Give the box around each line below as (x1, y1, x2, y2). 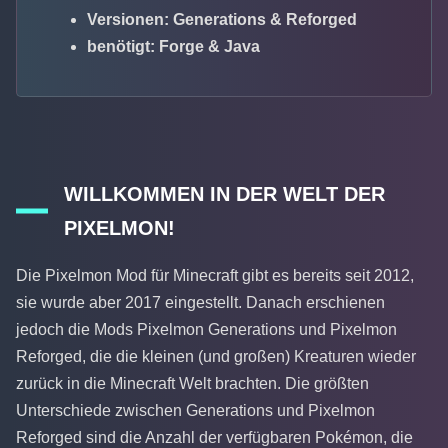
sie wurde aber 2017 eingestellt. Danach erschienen (16, 293, 385, 311)
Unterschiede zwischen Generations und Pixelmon (16, 401, 375, 419)
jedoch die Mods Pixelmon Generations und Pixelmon (16, 320, 397, 338)
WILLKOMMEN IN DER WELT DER (64, 183, 385, 206)
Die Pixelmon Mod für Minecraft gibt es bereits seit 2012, (16, 266, 414, 284)
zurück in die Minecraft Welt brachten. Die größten (16, 374, 369, 392)
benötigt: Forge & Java (87, 38, 260, 56)
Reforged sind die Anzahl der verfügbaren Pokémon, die (16, 428, 413, 446)
